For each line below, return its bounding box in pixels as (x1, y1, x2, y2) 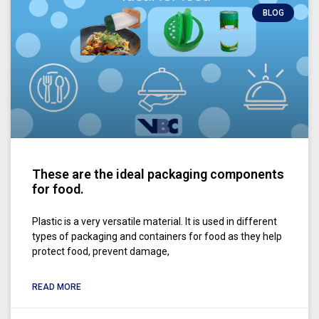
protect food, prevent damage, (32, 245, 169, 257)
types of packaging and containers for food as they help (32, 230, 282, 242)
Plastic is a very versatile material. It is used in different (32, 215, 277, 227)
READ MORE (32, 281, 81, 292)
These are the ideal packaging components (32, 166, 284, 182)
